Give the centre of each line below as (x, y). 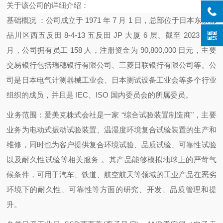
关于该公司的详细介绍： (48, 5)
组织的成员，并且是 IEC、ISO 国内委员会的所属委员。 (100, 95)
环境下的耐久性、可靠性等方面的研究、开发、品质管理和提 (111, 189)
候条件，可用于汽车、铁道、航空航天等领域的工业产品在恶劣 (111, 174)
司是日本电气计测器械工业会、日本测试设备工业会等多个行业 (111, 80)
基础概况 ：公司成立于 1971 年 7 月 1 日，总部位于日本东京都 (111, 20)
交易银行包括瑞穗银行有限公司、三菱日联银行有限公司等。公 (111, 65)
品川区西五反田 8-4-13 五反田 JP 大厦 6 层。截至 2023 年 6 (111, 35)
